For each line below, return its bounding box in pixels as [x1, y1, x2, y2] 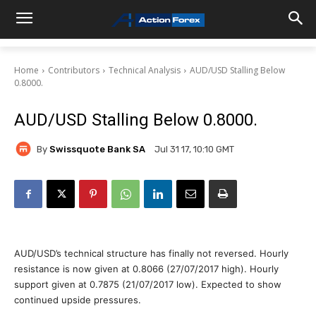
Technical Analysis [109, 64, 181, 76]
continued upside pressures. [14, 294, 141, 305]
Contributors [48, 64, 99, 76]
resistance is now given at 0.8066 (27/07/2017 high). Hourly [14, 263, 279, 274]
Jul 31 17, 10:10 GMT [154, 144, 234, 155]
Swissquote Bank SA [49, 143, 145, 154]
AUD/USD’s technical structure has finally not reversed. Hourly [14, 248, 288, 259]
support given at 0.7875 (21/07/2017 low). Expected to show [14, 279, 281, 290]
